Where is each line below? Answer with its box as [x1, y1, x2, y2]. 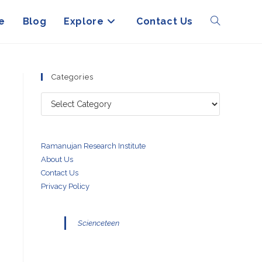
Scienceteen [78, 219, 119, 227]
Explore [64, 16, 104, 27]
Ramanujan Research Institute [41, 142, 146, 150]
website [211, 60, 240, 70]
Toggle [211, 17, 237, 26]
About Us [41, 155, 73, 164]
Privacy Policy [41, 182, 89, 191]
